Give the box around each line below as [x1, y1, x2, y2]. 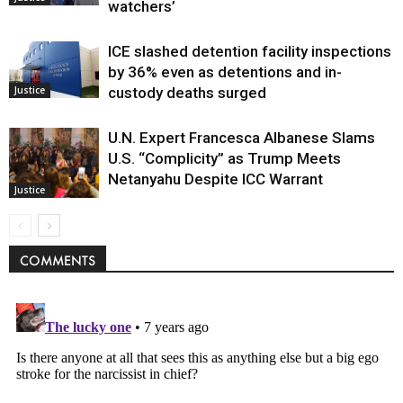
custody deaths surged [108, 84, 266, 103]
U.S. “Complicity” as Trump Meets [108, 149, 341, 168]
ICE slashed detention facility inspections [108, 42, 391, 61]
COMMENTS [20, 252, 95, 270]
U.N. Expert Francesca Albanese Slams [108, 129, 375, 148]
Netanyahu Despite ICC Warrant [108, 170, 323, 189]
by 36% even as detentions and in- [108, 63, 342, 82]
